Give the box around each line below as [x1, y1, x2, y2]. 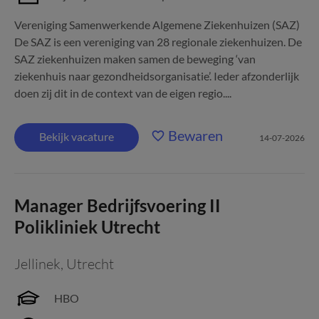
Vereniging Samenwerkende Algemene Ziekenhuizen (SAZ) [14, 18, 300, 31]
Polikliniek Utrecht [14, 216, 160, 237]
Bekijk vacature [39, 130, 114, 143]
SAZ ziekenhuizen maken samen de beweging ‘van [14, 52, 256, 66]
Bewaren [168, 127, 223, 144]
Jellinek [14, 255, 61, 273]
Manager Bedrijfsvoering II [14, 195, 221, 216]
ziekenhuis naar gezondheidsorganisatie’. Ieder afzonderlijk [14, 69, 299, 83]
